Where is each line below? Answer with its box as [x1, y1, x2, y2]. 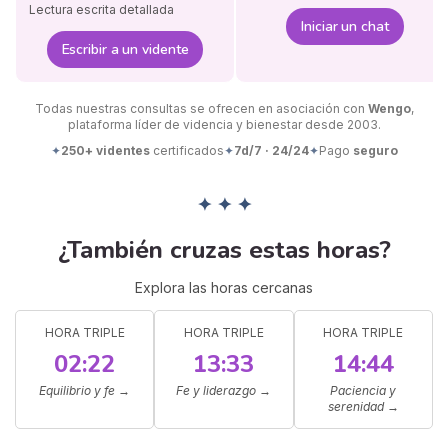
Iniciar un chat [301, 17, 389, 37]
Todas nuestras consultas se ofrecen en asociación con [34, 101, 368, 117]
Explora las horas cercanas [135, 278, 313, 296]
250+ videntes [60, 143, 150, 159]
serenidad [327, 398, 384, 414]
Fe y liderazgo [176, 382, 257, 398]
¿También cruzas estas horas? [57, 234, 391, 267]
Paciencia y [330, 382, 397, 398]
